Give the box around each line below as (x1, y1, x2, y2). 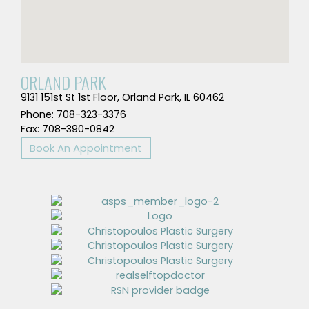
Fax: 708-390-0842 (20, 121, 114, 136)
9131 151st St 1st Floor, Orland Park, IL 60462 (20, 90, 224, 104)
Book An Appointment (29, 140, 142, 155)
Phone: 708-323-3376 (20, 107, 126, 121)
